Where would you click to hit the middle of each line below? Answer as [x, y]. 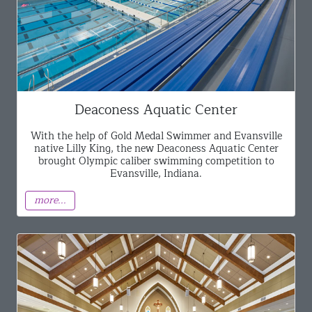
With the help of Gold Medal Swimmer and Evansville [156, 135]
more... [50, 200]
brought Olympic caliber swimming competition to [156, 161]
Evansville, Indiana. [156, 173]
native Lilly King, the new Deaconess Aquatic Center [156, 148]
